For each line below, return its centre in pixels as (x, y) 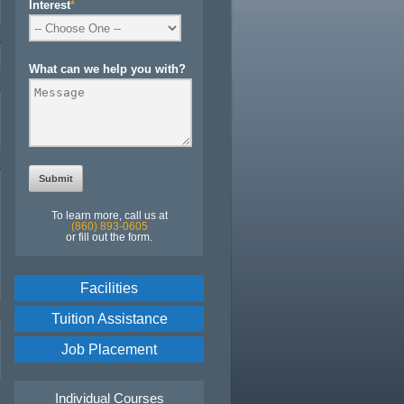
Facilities (109, 288)
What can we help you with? (107, 69)
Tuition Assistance (109, 319)
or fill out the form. (109, 237)
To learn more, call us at (109, 216)
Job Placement (109, 349)
